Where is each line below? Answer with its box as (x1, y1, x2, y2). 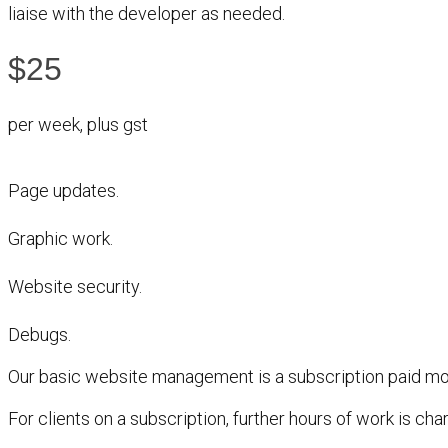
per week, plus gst (8, 113, 148, 135)
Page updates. (8, 179, 119, 201)
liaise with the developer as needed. (8, 2, 285, 24)
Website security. (8, 275, 142, 297)
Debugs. (8, 323, 71, 345)
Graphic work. (8, 227, 113, 249)
